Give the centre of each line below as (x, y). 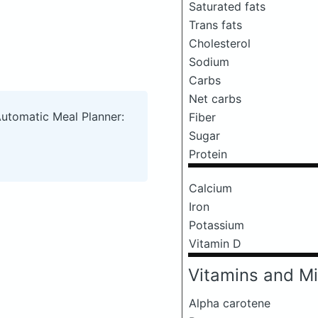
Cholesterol (220, 43)
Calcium (210, 188)
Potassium (216, 225)
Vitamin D (215, 243)
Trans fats (215, 25)
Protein (208, 154)
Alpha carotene (230, 303)
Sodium (209, 62)
